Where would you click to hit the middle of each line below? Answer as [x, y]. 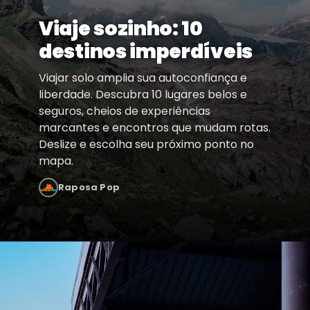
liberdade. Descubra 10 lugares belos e [143, 95]
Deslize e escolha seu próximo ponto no [146, 145]
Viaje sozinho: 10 [121, 29]
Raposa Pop [89, 188]
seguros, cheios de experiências [125, 111]
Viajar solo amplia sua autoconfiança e [143, 78]
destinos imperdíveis [146, 52]
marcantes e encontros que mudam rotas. [155, 128]
